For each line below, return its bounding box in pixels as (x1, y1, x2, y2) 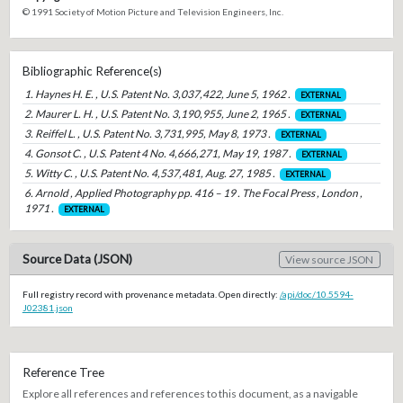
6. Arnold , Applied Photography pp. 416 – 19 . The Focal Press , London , (23, 186, 363, 201)
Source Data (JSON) (22, 252, 132, 267)
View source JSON (285, 252, 374, 266)
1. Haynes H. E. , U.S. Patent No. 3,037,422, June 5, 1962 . (23, 86, 291, 101)
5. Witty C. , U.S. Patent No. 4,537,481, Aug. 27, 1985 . (23, 166, 275, 180)
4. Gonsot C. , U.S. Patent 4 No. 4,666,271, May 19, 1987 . (23, 146, 291, 160)
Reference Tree (22, 364, 104, 380)
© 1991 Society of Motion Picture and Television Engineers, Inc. (22, 6, 283, 18)
